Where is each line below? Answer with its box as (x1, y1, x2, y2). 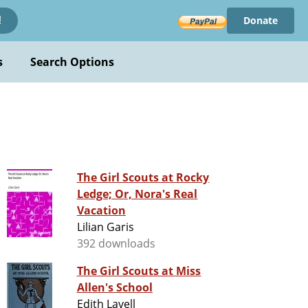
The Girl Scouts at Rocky (76, 170, 210, 186)
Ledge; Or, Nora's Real (76, 186, 198, 202)
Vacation (76, 203, 126, 219)
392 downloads (76, 236, 156, 252)
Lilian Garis (76, 219, 135, 235)
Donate (243, 14, 278, 27)
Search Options (30, 54, 115, 69)
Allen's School (76, 280, 153, 296)
